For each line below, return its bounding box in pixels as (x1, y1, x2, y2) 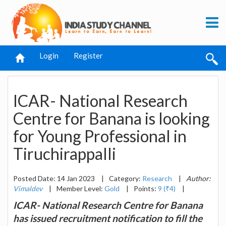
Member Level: (56, 184, 104, 193)
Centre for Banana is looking (13, 108, 210, 129)
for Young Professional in (13, 126, 187, 146)
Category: (109, 174, 142, 183)
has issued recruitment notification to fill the (13, 212, 202, 224)
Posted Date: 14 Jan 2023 (13, 174, 96, 183)
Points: (134, 184, 158, 193)
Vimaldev (13, 184, 42, 193)
